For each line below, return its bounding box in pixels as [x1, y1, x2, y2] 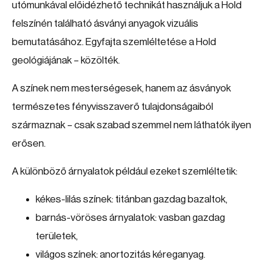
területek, [36, 231, 78, 241]
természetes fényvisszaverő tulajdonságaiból [12, 102, 213, 112]
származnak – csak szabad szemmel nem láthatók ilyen [12, 120, 251, 130]
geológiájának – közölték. [12, 55, 120, 65]
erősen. [12, 138, 46, 148]
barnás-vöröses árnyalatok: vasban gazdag [36, 213, 225, 223]
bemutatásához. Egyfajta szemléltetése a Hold [12, 37, 216, 47]
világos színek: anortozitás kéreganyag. [36, 249, 205, 259]
